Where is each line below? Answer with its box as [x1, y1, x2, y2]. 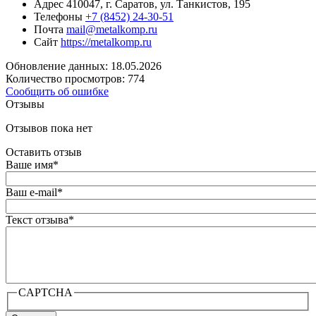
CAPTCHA [18, 286, 73, 298]
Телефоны [34, 10, 83, 23]
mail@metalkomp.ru [66, 23, 157, 35]
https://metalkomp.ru [61, 35, 152, 48]
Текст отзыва [6, 213, 68, 226]
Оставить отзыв [6, 145, 82, 158]
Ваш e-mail [6, 186, 57, 198]
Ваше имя [6, 158, 53, 171]
